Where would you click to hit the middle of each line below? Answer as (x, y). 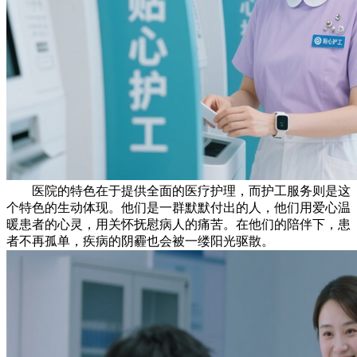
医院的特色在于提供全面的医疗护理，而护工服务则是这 (178, 191)
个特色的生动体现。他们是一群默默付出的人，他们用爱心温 (178, 208)
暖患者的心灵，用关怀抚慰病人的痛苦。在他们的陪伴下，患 (178, 225)
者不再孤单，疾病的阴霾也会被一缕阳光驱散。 (140, 241)
